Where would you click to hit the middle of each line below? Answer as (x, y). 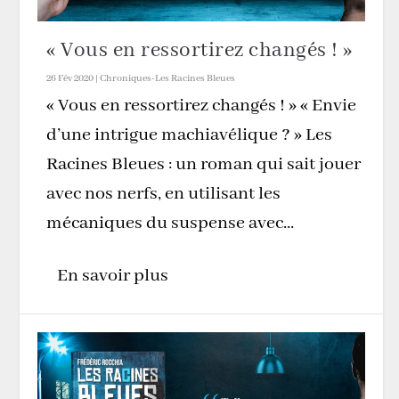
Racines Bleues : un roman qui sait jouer (204, 165)
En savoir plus (113, 276)
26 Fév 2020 (70, 79)
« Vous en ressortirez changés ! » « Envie (202, 106)
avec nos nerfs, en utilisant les (164, 194)
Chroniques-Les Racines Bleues (168, 79)
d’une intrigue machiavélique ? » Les (190, 135)
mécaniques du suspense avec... (171, 224)
